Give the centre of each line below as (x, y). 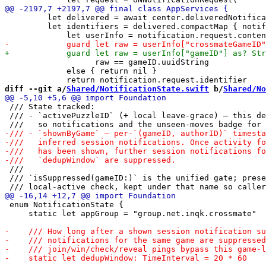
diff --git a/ (36, 88)
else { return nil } (81, 71)
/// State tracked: (50, 106)
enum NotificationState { (64, 204)
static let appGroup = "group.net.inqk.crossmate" (131, 213)
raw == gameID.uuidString (107, 62)
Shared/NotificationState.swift (138, 88)
